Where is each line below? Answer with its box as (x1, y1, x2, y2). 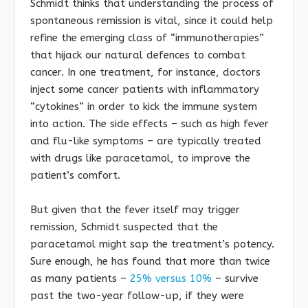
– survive (212, 272, 258, 285)
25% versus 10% (130, 272, 212, 285)
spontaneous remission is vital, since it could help (30, 14, 273, 27)
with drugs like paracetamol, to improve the (30, 151, 250, 164)
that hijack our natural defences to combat (30, 48, 245, 61)
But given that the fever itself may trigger (30, 203, 240, 217)
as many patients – (30, 272, 130, 285)
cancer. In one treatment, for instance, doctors (30, 65, 261, 78)
